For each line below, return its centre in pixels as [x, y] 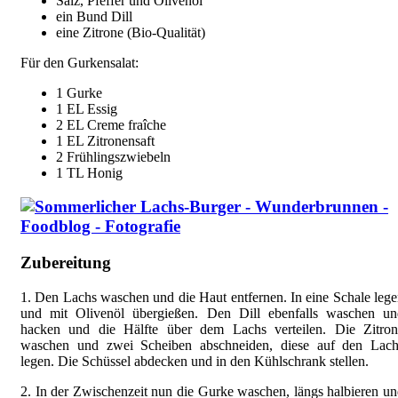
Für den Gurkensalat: [80, 62]
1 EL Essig [87, 108]
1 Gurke [79, 92]
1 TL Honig [89, 172]
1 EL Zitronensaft [105, 140]
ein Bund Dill [94, 16]
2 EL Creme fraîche [111, 124]
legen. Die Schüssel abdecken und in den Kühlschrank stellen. [195, 361]
